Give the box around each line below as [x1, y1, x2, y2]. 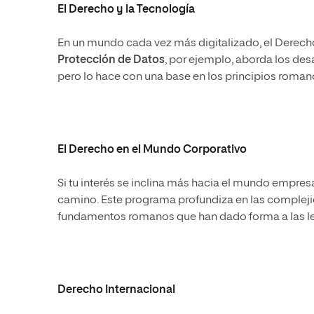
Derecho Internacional [57, 285, 177, 296]
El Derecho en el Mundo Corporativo [57, 144, 247, 156]
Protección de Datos [57, 55, 165, 67]
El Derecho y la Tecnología [57, 4, 195, 16]
